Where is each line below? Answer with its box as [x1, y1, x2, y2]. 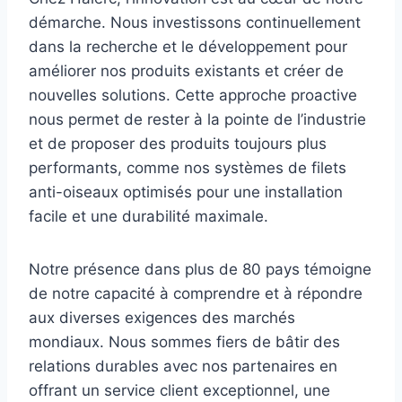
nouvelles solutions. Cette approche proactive [29, 85, 357, 104]
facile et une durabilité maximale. [29, 206, 268, 225]
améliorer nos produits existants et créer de [29, 61, 344, 80]
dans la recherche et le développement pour [29, 37, 347, 56]
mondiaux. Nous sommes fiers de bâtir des [29, 332, 340, 351]
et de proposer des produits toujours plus [29, 134, 327, 153]
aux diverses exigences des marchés [29, 308, 295, 327]
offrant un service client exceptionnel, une [29, 380, 330, 399]
